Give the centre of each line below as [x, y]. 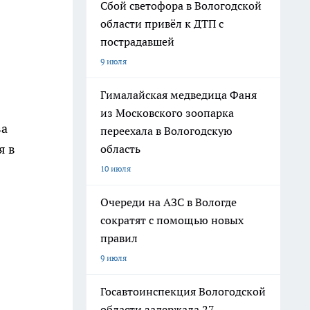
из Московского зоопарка [167, 113]
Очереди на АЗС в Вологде [168, 202]
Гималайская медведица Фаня [179, 95]
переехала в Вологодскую [166, 131]
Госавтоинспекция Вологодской [183, 291]
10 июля [116, 168]
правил [119, 238]
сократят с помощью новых [172, 220]
